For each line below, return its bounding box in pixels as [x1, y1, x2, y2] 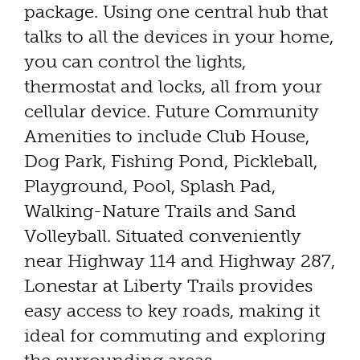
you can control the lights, [24, 51, 246, 73]
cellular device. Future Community [24, 100, 319, 123]
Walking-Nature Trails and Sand [24, 200, 297, 223]
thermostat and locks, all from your [24, 76, 322, 98]
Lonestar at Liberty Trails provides [24, 275, 313, 297]
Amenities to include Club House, [24, 125, 309, 148]
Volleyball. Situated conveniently [24, 225, 301, 247]
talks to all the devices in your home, [24, 26, 333, 48]
